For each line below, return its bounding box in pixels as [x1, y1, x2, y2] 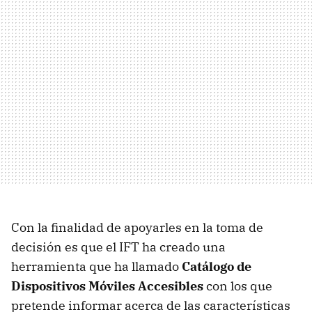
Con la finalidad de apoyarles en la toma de [11, 219, 263, 235]
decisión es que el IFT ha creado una [11, 238, 226, 255]
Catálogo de [182, 258, 251, 274]
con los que [203, 277, 272, 294]
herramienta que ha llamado [11, 258, 182, 274]
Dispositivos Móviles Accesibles [11, 277, 203, 294]
